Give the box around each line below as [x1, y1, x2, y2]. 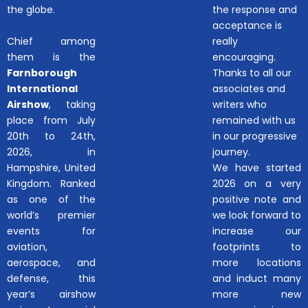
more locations [212, 255, 301, 269]
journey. [212, 144, 250, 159]
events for [7, 223, 96, 238]
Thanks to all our [212, 65, 291, 80]
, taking [49, 97, 96, 111]
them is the [7, 49, 96, 64]
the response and [212, 2, 297, 16]
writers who [212, 97, 267, 111]
